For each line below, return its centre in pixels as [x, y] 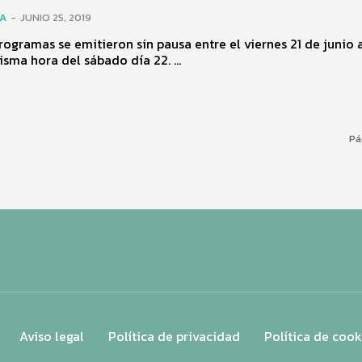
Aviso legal [52, 337]
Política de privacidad [174, 337]
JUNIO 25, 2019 [56, 18]
